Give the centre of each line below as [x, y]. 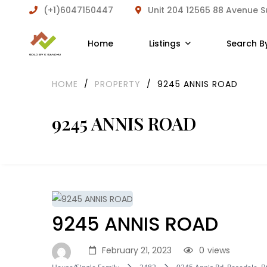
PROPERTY [118, 84]
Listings [164, 44]
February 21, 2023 [137, 251]
